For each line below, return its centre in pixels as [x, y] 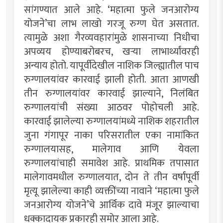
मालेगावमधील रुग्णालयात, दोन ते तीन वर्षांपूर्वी [111, 177]
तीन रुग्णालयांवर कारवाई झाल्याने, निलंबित [111, 93]
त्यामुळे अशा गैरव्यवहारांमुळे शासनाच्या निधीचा [111, 38]
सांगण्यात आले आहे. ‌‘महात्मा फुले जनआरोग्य [111, 10]
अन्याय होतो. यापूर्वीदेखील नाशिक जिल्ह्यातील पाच [111, 65]
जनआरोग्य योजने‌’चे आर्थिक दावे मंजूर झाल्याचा [111, 205]
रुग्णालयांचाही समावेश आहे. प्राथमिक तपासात [111, 163]
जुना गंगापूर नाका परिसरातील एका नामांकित [111, 135]
